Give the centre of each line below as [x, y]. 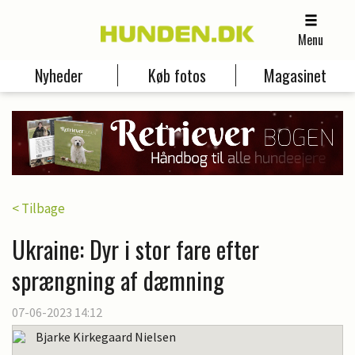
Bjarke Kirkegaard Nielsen [106, 336]
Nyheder [59, 76]
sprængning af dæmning [118, 280]
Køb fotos [177, 76]
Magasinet [296, 76]
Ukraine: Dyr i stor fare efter [136, 249]
